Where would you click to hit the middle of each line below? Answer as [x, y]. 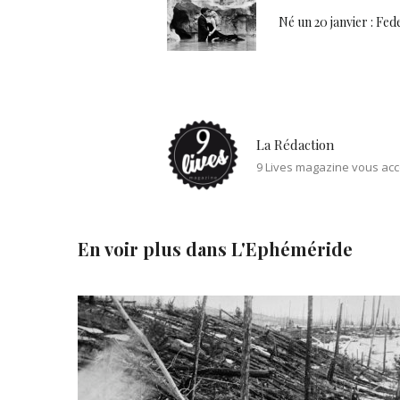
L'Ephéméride [292, 248]
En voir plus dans [154, 248]
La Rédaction [295, 144]
